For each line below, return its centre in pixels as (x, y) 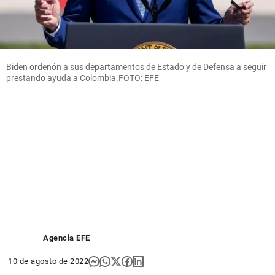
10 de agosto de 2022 (48, 261)
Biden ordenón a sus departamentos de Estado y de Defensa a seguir (136, 67)
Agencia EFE (67, 238)
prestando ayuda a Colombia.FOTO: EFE (83, 78)
